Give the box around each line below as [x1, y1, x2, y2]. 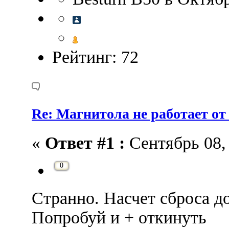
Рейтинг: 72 [52, 47, 139, 66]
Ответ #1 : [45, 133, 125, 153]
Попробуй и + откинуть [32, 208, 207, 227]
